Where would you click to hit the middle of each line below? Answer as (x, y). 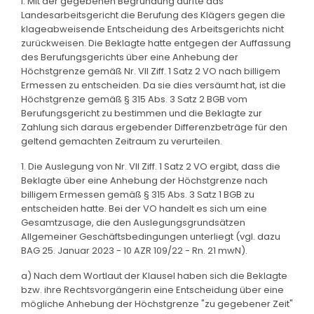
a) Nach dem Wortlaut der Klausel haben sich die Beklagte (154, 275)
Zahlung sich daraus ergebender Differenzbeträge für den (154, 127)
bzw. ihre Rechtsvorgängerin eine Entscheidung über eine (152, 289)
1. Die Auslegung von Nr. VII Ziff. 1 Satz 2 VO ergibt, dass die (151, 166)
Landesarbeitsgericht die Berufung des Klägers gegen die (153, 15)
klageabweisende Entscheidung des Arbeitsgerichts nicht (152, 29)
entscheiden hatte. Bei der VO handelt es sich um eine (144, 208)
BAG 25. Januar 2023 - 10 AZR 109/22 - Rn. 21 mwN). (134, 250)
